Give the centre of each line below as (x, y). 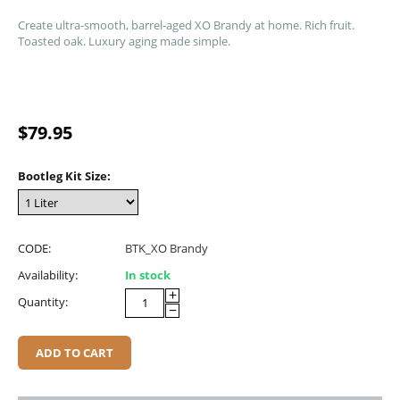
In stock (148, 275)
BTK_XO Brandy (167, 248)
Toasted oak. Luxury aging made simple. (124, 42)
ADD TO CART (75, 352)
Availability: (48, 275)
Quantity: (43, 301)
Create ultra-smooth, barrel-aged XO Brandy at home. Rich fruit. (186, 25)
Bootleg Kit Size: (64, 176)
